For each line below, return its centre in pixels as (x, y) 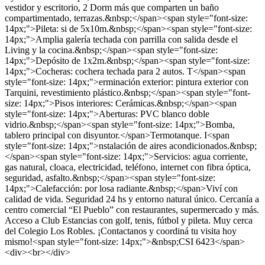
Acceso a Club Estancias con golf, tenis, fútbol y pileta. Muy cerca (129, 220)
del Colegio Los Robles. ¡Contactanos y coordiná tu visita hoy (121, 231)
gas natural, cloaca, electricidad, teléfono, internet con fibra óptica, (128, 167)
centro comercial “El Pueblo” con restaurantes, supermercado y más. (132, 210)
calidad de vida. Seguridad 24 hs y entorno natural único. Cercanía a (132, 199)
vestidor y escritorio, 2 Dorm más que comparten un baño (112, 7)
